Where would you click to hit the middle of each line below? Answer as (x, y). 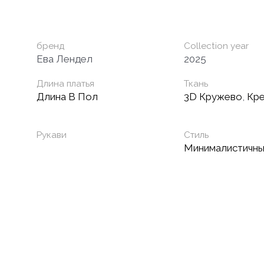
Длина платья (65, 83)
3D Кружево (213, 96)
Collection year (216, 46)
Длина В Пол (67, 96)
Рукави (52, 135)
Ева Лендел (65, 59)
